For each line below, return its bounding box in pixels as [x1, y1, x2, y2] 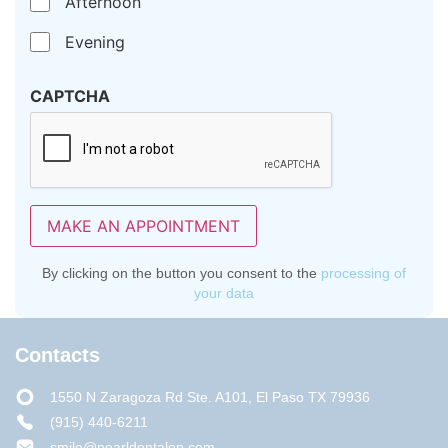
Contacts [15, 344, 100, 367]
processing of [321, 265, 406, 282]
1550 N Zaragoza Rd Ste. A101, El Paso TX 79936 [50, 389, 370, 406]
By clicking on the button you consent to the [42, 265, 321, 282]
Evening [65, 32, 125, 53]
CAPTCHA [30, 86, 110, 107]
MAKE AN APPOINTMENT [47, 216, 240, 237]
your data [194, 285, 254, 302]
